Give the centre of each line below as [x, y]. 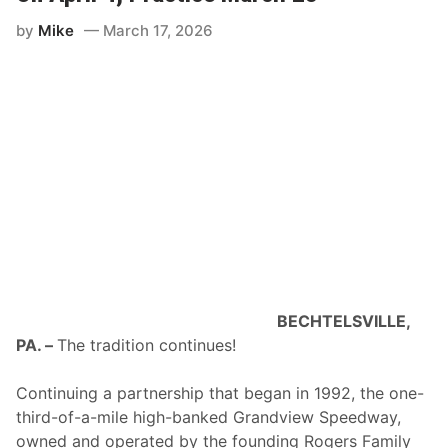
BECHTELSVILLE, [344, 320]
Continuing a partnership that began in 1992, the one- [220, 392]
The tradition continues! [147, 344]
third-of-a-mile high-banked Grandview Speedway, [209, 416]
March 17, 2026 [157, 30]
